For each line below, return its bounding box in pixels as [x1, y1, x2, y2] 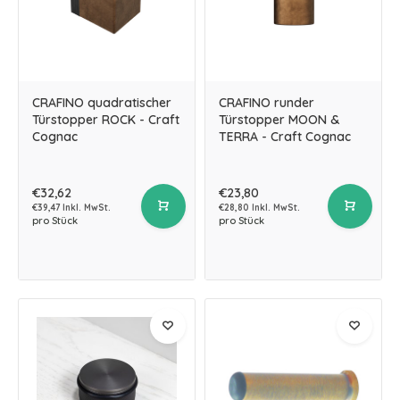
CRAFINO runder [219, 95, 314, 111]
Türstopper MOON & [219, 112, 339, 128]
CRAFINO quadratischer [32, 95, 171, 111]
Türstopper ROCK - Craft [32, 112, 179, 128]
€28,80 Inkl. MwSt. [219, 202, 300, 213]
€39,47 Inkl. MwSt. [32, 202, 111, 213]
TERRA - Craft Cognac [219, 129, 351, 145]
